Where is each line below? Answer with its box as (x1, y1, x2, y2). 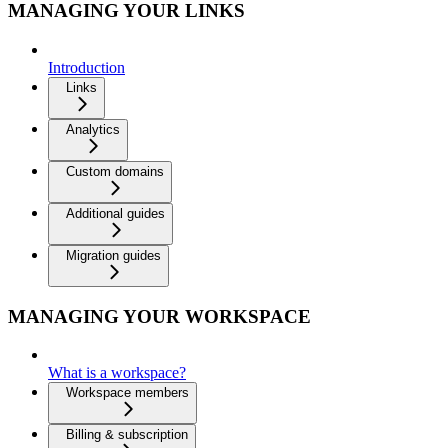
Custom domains (66, 163, 164, 179)
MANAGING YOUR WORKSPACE (8, 305, 311, 327)
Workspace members (66, 385, 189, 401)
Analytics (66, 121, 120, 137)
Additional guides (66, 205, 165, 221)
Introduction (48, 58, 125, 76)
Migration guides (66, 247, 161, 263)
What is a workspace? (48, 364, 186, 382)
